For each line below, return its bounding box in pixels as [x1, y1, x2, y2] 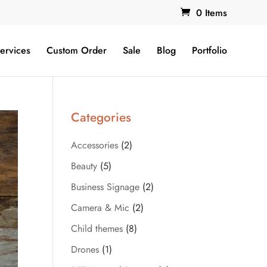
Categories [71, 108, 132, 126]
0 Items [195, 6, 227, 20]
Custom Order [46, 44, 107, 57]
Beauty [71, 159, 98, 173]
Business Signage [71, 180, 140, 194]
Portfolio [191, 44, 227, 57]
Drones [71, 243, 100, 256]
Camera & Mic [71, 201, 130, 215]
